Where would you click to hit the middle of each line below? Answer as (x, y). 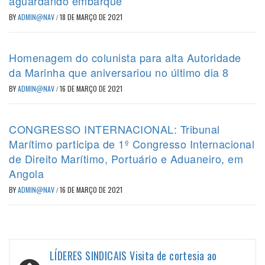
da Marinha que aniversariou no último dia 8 (119, 72)
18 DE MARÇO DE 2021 (91, 17)
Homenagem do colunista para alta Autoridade (125, 58)
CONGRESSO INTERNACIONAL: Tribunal (114, 129)
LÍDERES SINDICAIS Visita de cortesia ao (133, 256)
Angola (26, 174)
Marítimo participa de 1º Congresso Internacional (132, 144)
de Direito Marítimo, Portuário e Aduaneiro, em (126, 159)
